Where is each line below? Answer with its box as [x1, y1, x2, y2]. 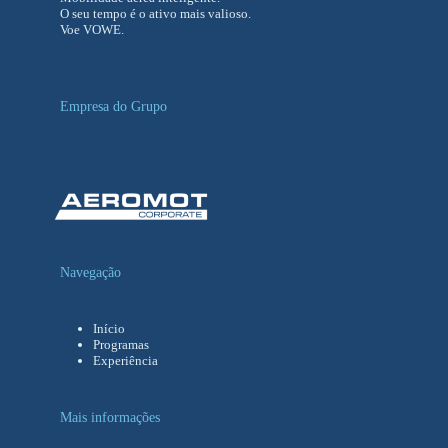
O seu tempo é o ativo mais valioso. [60, 5, 251, 21]
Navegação [60, 263, 121, 280]
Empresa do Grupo [60, 97, 167, 114]
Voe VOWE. [60, 21, 124, 37]
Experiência [92, 352, 158, 368]
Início [92, 320, 125, 336]
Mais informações [60, 408, 160, 425]
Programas [92, 336, 149, 352]
